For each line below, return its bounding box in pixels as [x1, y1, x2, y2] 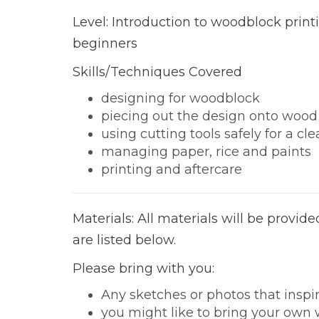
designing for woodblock [101, 90, 260, 106]
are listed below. [73, 231, 176, 248]
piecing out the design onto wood [101, 108, 318, 124]
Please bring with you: [73, 260, 214, 276]
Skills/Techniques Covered [73, 63, 242, 80]
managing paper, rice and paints [101, 143, 311, 159]
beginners [73, 35, 137, 51]
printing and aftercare [101, 161, 242, 177]
